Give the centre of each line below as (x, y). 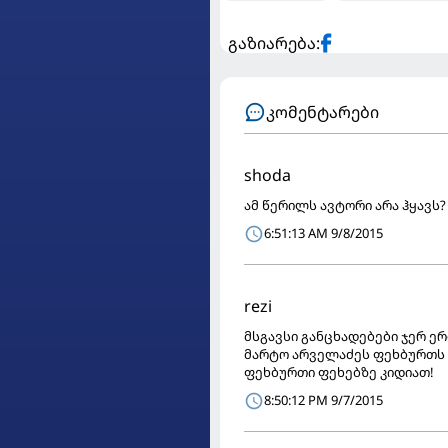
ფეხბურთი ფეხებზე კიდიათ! (339, 371)
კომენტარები (322, 111)
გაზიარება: (274, 42)
